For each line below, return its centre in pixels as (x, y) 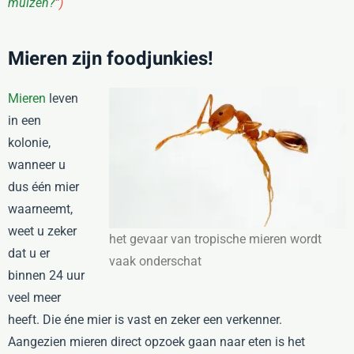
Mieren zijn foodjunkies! (111, 59)
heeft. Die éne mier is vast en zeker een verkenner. (145, 320)
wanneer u (37, 165)
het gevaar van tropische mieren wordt (215, 239)
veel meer (34, 298)
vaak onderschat (155, 261)
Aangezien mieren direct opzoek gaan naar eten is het (156, 342)
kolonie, (29, 143)
